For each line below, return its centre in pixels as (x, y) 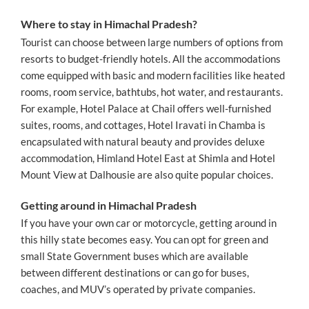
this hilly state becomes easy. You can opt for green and (144, 240)
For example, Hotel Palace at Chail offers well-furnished (146, 108)
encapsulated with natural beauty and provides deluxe (143, 141)
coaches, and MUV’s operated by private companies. (138, 289)
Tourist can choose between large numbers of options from (152, 42)
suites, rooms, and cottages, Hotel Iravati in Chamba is (143, 124)
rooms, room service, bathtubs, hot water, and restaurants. (152, 91)
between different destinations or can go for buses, (135, 273)
